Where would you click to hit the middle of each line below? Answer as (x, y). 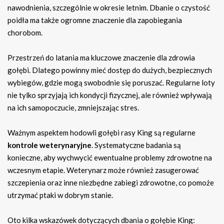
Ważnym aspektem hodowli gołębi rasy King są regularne (101, 132)
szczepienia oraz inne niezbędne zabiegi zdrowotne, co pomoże (111, 182)
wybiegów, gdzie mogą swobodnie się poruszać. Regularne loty (111, 82)
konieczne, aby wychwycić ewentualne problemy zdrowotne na (110, 157)
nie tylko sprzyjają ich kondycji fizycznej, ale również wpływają (110, 95)
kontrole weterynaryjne (49, 145)
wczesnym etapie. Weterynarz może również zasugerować (103, 170)
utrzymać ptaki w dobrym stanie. (60, 195)
